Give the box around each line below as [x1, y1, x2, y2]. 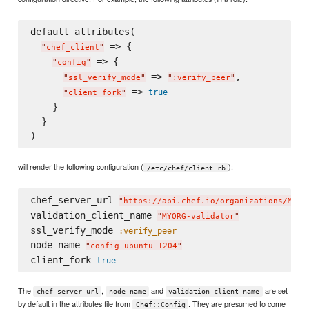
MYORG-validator [161, 211, 235, 221]
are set [262, 285, 288, 297]
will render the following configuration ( [18, 161, 144, 172]
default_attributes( [30, 26, 135, 37]
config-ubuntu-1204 [90, 241, 177, 250]
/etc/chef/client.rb [146, 163, 226, 172]
